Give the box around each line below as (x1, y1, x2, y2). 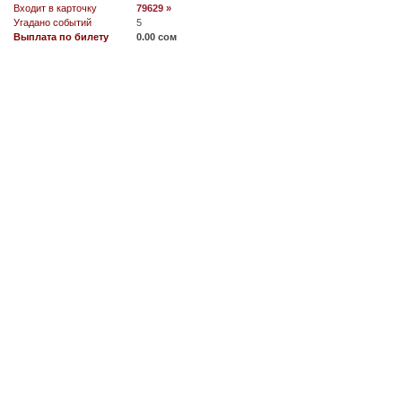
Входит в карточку (13, 3, 97, 14)
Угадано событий (13, 17, 92, 29)
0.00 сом (136, 31, 177, 43)
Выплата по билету (13, 31, 109, 43)
